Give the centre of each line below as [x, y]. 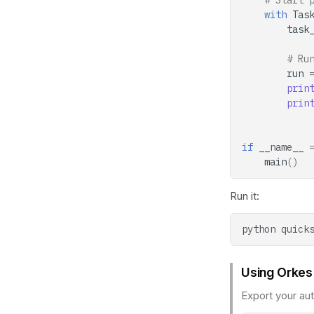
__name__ [281, 147]
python [259, 229]
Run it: [245, 196]
